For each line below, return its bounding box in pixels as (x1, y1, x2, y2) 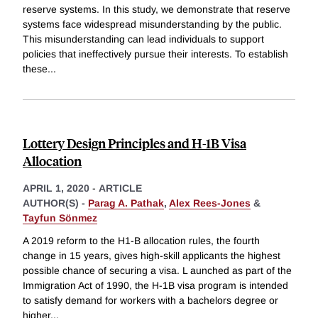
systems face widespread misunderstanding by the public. (23, 18, 282, 31)
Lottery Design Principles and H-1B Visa (23, 134, 246, 153)
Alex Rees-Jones (169, 197, 251, 209)
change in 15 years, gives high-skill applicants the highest (23, 250, 280, 262)
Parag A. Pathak (88, 197, 164, 209)
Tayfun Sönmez (23, 212, 97, 224)
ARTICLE (99, 182, 142, 194)
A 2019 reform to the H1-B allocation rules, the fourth (23, 235, 260, 247)
